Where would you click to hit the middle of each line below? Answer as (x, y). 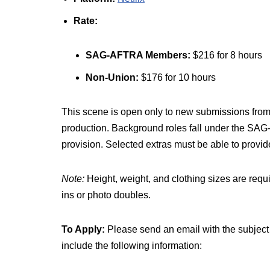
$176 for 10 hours (177, 77)
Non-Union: (112, 77)
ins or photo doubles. (106, 195)
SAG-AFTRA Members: (138, 55)
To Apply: (83, 229)
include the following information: (132, 246)
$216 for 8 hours (226, 55)
